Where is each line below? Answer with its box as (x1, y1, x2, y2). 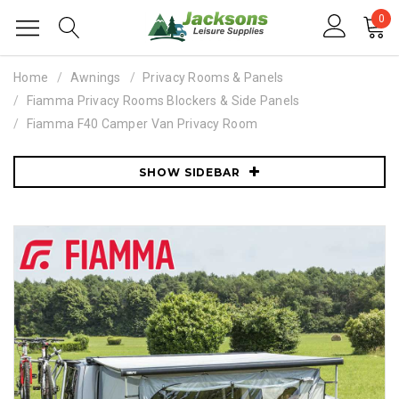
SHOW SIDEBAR (138, 166, 241, 179)
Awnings (69, 70, 121, 85)
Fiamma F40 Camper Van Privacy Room (26, 117, 258, 131)
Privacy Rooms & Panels (142, 70, 284, 85)
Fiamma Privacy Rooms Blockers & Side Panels (26, 94, 300, 108)
